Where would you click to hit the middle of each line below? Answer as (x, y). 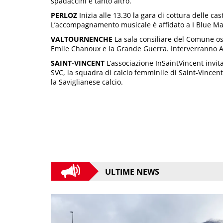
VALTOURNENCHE (82, 39)
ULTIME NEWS (132, 171)
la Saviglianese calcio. (87, 82)
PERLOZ (64, 15)
